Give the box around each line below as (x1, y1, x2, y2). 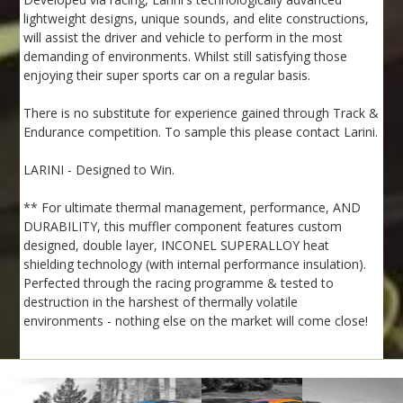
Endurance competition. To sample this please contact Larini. (23, 123, 379, 141)
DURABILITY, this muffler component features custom (23, 218, 343, 236)
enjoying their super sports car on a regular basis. (23, 67, 311, 85)
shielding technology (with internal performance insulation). (23, 255, 367, 273)
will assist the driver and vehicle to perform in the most (23, 29, 344, 47)
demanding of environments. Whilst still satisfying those (23, 48, 348, 66)
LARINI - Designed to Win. (23, 161, 175, 179)
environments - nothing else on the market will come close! (23, 312, 369, 330)
